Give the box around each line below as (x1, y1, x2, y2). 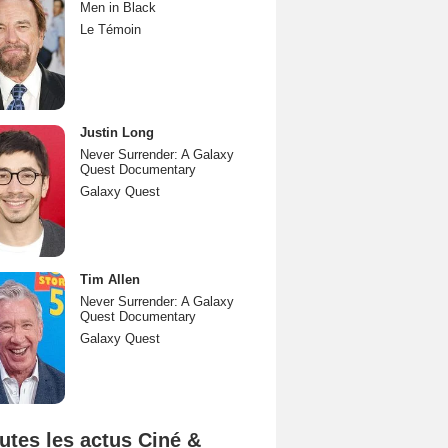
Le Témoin (80, 22, 141, 37)
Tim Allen (80, 272, 140, 287)
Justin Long (80, 125, 154, 140)
